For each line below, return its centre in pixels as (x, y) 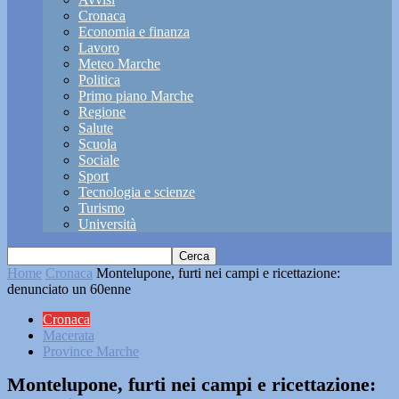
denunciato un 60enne (69, 289)
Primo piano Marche (136, 96)
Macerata (69, 335)
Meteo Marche (119, 64)
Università (107, 224)
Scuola (98, 144)
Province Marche (91, 351)
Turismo (102, 208)
